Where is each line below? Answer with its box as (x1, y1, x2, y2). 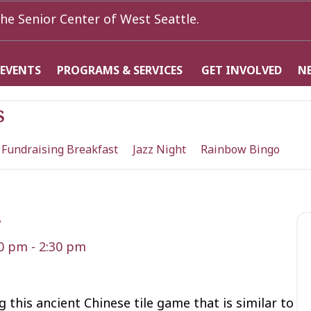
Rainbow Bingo (201, 142, 280, 158)
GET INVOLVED (201, 62, 282, 78)
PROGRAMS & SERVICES (56, 62, 185, 78)
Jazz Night (133, 142, 186, 158)
